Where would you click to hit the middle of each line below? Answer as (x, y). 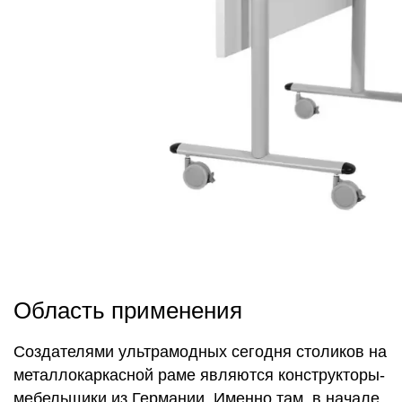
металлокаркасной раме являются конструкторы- (199, 375)
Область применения (128, 310)
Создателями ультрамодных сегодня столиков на (200, 352)
